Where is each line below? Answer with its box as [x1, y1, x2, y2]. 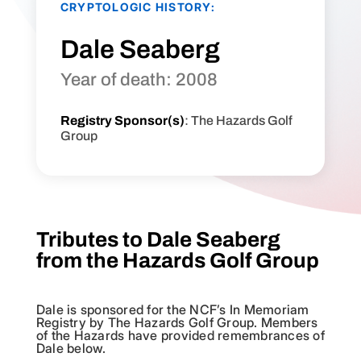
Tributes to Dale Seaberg [35, 228, 280, 251]
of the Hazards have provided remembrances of [35, 327, 325, 344]
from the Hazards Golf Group [35, 249, 319, 272]
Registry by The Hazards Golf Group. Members [35, 314, 318, 331]
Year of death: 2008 [60, 70, 218, 90]
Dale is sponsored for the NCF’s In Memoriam [35, 301, 309, 318]
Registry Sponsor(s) [60, 114, 185, 128]
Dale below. [35, 340, 106, 357]
